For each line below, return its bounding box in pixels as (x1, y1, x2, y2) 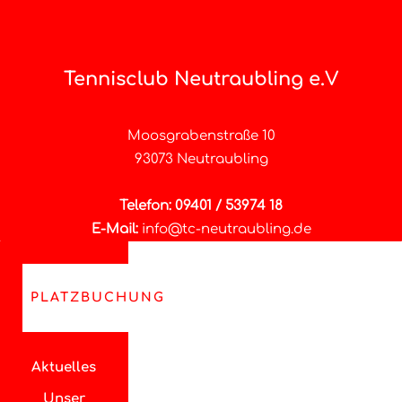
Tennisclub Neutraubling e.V (64, 68, 338, 90)
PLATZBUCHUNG (31, 291, 166, 304)
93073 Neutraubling (134, 152, 268, 167)
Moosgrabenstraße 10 (127, 128, 275, 144)
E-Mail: (91, 222, 138, 237)
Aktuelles (31, 360, 97, 375)
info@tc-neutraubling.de (141, 222, 311, 237)
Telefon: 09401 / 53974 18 (119, 198, 283, 214)
